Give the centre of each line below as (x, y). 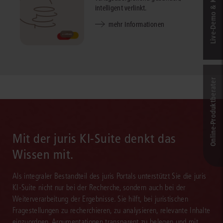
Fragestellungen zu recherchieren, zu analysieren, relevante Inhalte (111, 211)
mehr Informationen (137, 24)
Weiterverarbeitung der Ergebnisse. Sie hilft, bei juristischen (100, 199)
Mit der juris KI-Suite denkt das (94, 139)
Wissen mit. (43, 155)
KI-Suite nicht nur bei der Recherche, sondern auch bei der (99, 188)
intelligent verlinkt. (121, 8)
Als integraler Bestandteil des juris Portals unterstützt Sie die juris (110, 176)
